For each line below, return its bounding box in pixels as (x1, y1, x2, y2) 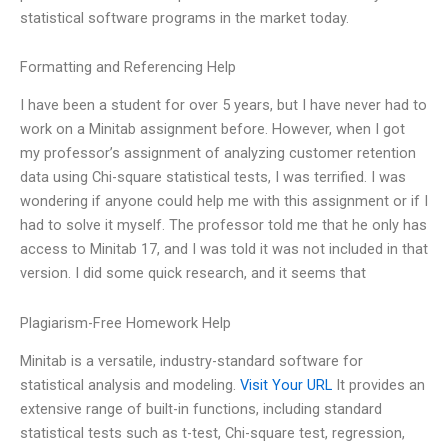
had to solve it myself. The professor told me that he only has (20, 216, 427, 235)
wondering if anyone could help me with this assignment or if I (20, 192, 428, 211)
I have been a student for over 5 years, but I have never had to (20, 96, 427, 115)
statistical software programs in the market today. (20, 8, 349, 27)
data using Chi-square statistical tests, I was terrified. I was (20, 168, 406, 187)
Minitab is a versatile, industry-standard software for (20, 352, 363, 371)
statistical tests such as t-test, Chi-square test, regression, (20, 424, 405, 443)
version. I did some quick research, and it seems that (20, 264, 366, 283)
